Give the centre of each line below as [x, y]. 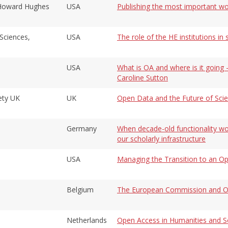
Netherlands [87, 220]
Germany [82, 128]
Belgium [80, 189]
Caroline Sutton [142, 77]
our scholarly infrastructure [161, 138]
